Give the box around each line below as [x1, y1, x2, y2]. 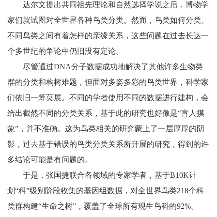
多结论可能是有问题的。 [7, 155, 93, 164]
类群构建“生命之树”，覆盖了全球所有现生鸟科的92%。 [7, 201, 199, 210]
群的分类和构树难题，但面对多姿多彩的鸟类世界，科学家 [7, 77, 209, 86]
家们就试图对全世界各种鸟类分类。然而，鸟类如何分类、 [7, 15, 209, 24]
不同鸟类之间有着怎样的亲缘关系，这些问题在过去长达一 [7, 31, 209, 40]
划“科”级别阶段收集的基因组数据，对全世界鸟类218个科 [7, 186, 204, 195]
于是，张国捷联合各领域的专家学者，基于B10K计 [22, 170, 197, 179]
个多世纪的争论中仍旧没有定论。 [7, 46, 124, 55]
